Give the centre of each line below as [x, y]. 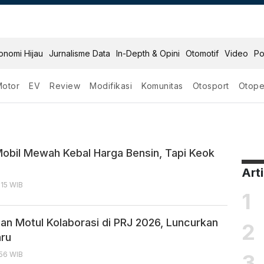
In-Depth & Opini [148, 53]
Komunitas [162, 86]
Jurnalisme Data [80, 53]
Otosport [211, 86]
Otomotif [202, 53]
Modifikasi [111, 86]
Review [65, 86]
